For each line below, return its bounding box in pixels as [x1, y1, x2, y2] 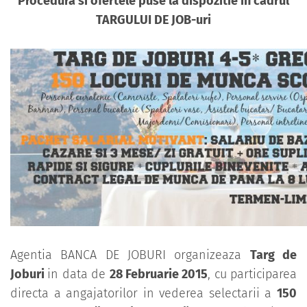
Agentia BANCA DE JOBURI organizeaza [10, 247, 250, 263]
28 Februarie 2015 [109, 267, 208, 282]
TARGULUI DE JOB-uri [96, 12, 211, 28]
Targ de [249, 247, 297, 263]
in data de [47, 267, 110, 282]
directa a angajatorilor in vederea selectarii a [10, 286, 277, 302]
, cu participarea [208, 267, 297, 282]
